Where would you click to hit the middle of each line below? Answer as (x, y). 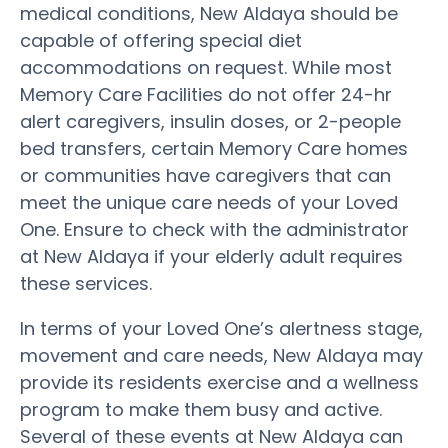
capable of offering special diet (161, 40)
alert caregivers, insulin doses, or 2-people (210, 121)
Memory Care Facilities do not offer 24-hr (206, 94)
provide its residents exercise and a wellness (219, 382)
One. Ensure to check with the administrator (214, 229)
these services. (86, 283)
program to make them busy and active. (201, 409)
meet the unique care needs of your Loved (209, 202)
